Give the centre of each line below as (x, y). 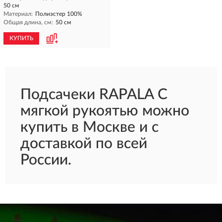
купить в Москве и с (89, 127)
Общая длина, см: (28, 22)
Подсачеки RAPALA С (94, 95)
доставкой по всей (84, 144)
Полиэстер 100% (59, 14)
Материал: (18, 14)
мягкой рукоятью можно (105, 111)
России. (46, 160)
